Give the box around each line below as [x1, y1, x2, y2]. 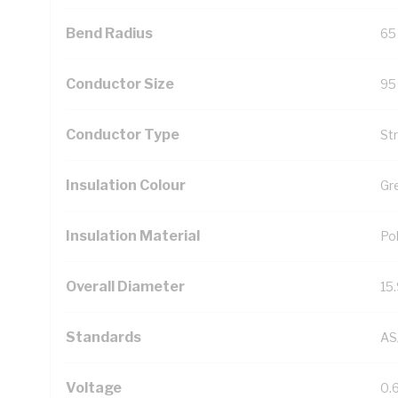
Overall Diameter [66, 278, 185, 295]
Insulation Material [66, 227, 200, 244]
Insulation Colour [66, 177, 186, 194]
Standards [66, 329, 141, 346]
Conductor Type [66, 126, 179, 143]
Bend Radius [66, 25, 153, 42]
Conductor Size [66, 76, 174, 92]
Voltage [66, 379, 122, 396]
